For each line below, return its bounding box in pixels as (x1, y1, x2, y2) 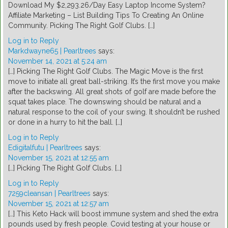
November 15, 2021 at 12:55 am (8, 154, 109, 162)
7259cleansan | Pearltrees (8, 189, 91, 198)
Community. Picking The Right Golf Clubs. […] (8, 21, 155, 30)
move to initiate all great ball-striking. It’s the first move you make (8, 77, 220, 86)
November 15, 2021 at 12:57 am (8, 199, 109, 208)
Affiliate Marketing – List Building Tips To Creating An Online (8, 11, 204, 20)
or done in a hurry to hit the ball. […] (8, 118, 122, 127)
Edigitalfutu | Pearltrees (8, 144, 82, 152)
